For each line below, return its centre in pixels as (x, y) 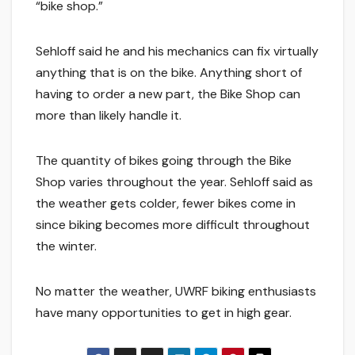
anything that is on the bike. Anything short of (169, 72)
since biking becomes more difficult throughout (173, 224)
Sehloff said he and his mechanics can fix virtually (177, 51)
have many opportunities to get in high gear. (164, 312)
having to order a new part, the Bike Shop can (168, 94)
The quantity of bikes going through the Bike (164, 160)
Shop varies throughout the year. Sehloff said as (174, 181)
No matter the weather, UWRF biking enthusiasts (176, 291)
